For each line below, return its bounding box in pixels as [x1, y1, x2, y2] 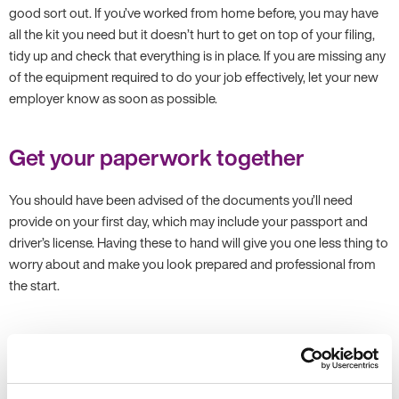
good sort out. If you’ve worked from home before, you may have [9, 3, 379, 22]
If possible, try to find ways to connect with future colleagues [9, 377, 356, 396]
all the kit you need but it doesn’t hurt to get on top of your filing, [9, 24, 375, 44]
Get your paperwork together [9, 141, 305, 174]
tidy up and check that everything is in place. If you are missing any [9, 45, 386, 65]
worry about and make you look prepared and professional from [9, 254, 376, 273]
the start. [9, 275, 60, 295]
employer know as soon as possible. [9, 88, 217, 108]
